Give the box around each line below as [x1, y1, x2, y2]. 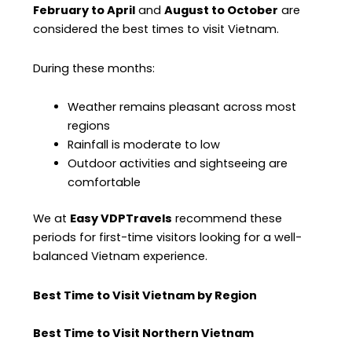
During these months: [33, 60, 156, 76]
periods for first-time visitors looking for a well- [33, 229, 302, 246]
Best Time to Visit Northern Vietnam [33, 324, 255, 341]
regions [68, 118, 111, 134]
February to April [33, 2, 136, 19]
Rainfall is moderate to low [68, 137, 221, 153]
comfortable [68, 174, 141, 191]
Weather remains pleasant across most [68, 99, 297, 115]
